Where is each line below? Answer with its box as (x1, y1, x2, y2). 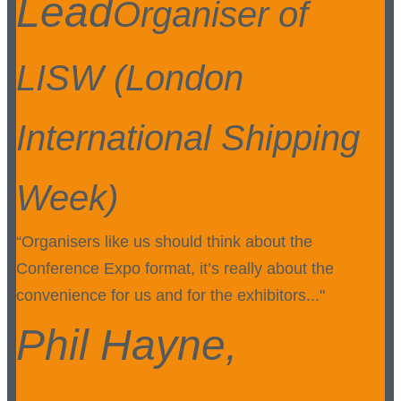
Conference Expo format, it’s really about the (16, 260, 334, 278)
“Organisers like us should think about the (16, 233, 312, 252)
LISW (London (16, 58, 243, 98)
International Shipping (16, 118, 360, 158)
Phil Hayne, (16, 321, 237, 370)
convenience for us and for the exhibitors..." (16, 286, 325, 305)
